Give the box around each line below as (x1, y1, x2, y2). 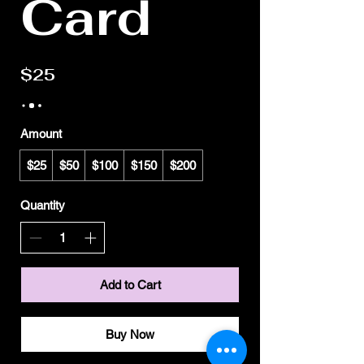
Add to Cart (99, 277, 161, 292)
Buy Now (106, 327, 154, 341)
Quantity (20, 198, 65, 213)
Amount (20, 127, 62, 141)
